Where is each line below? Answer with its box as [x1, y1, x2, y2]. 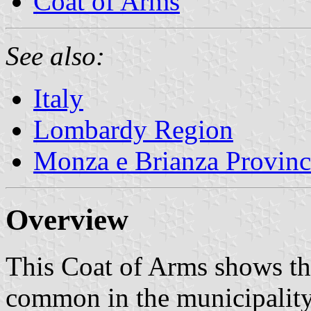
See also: [6, 40, 105, 71]
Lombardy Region [33, 114, 233, 144]
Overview [6, 203, 128, 236]
